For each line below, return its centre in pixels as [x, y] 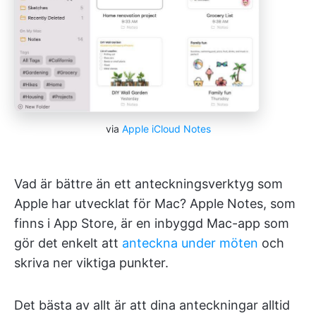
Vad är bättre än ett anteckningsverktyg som [148, 184]
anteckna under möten [190, 243]
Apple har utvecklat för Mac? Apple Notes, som [155, 204]
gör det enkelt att [68, 243]
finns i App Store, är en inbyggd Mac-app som [152, 224]
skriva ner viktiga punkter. [91, 263]
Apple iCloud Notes [166, 129]
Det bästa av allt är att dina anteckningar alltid [152, 305]
